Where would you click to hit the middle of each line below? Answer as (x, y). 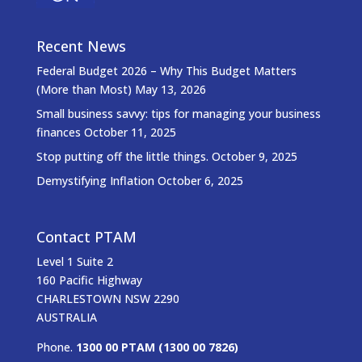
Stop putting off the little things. (122, 157)
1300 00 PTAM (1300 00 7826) (157, 347)
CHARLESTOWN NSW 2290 (107, 298)
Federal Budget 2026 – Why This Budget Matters (166, 71)
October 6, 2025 (200, 181)
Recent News (81, 46)
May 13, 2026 (170, 90)
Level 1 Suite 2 (74, 261)
